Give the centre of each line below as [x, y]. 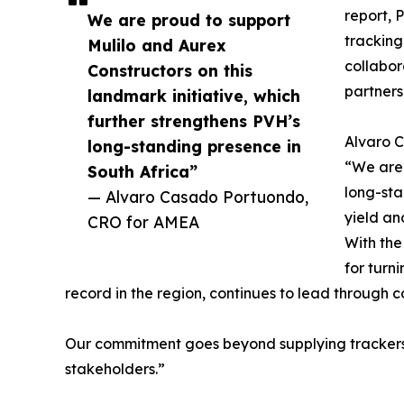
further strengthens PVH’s [194, 121]
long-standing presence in [194, 147]
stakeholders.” [115, 369]
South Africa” [142, 172]
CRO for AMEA [143, 222]
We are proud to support [189, 20]
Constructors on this [170, 71]
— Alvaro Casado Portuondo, [198, 197]
